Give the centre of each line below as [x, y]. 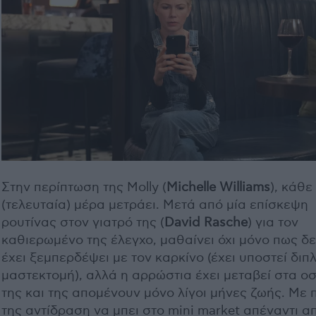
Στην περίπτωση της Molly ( [84, 187]
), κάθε [291, 187]
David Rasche [206, 222]
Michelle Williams [218, 187]
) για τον [273, 222]
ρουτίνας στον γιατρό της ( [83, 222]
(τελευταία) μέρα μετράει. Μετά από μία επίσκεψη [155, 205]
